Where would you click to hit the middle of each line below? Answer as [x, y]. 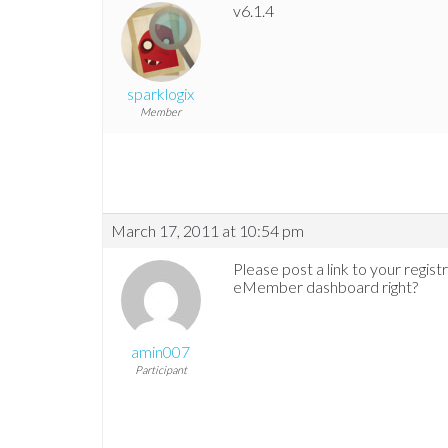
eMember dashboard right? [325, 287]
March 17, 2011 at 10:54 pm [207, 231]
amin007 [160, 352]
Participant [160, 370]
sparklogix [160, 94]
